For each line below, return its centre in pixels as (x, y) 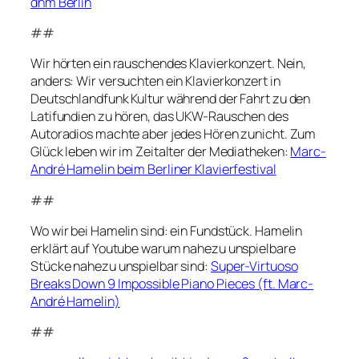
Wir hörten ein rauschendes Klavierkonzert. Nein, (169, 64)
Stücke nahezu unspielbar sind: (121, 266)
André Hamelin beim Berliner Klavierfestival (153, 169)
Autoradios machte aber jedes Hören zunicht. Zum (173, 134)
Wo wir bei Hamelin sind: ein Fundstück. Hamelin (167, 230)
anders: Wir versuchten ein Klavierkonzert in (155, 81)
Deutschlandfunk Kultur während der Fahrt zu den (171, 99)
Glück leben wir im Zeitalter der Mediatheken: (161, 152)
